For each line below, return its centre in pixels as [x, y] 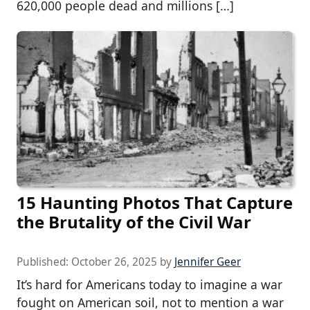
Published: [44, 262]
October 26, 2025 [114, 262]
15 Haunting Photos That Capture [155, 202]
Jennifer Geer [208, 262]
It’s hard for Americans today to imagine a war [149, 284]
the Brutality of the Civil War [134, 221]
